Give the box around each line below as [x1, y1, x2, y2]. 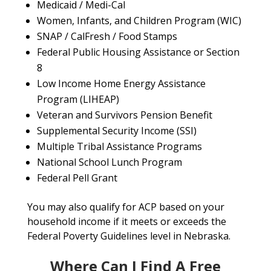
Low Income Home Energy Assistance [36, 77, 206, 91]
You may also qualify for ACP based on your [27, 200, 224, 214]
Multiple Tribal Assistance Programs [36, 140, 202, 154]
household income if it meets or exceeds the [27, 215, 226, 229]
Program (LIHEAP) [36, 93, 119, 106]
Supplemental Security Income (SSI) [36, 124, 197, 138]
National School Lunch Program [36, 155, 182, 169]
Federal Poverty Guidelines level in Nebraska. [27, 229, 230, 243]
